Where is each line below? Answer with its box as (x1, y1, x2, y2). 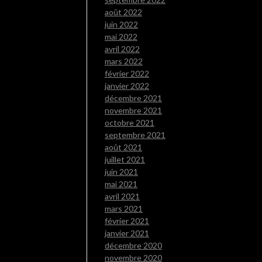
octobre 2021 (105, 118, 154, 128)
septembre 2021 (105, 130, 166, 140)
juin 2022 (105, 19, 138, 30)
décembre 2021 (105, 93, 162, 104)
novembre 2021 (105, 105, 162, 116)
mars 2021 (105, 204, 143, 214)
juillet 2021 (105, 154, 145, 165)
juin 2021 (105, 167, 138, 177)
